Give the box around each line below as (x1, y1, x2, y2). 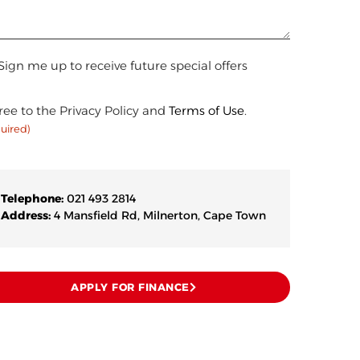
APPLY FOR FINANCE (71, 280, 190, 294)
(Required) (23, 89, 78, 102)
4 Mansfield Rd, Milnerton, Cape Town (54, 208, 266, 223)
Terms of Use (169, 103, 244, 118)
